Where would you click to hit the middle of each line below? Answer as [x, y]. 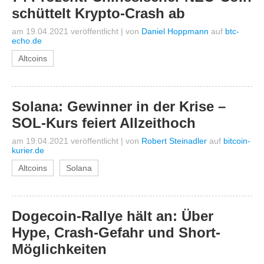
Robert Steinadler [174, 141]
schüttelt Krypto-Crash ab [98, 13]
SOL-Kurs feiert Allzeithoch [104, 123]
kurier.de [28, 150]
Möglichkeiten [59, 249]
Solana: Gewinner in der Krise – [119, 106]
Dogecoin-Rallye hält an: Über [113, 216]
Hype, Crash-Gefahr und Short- [116, 232]
